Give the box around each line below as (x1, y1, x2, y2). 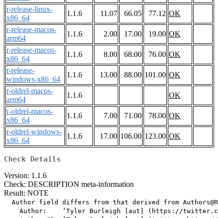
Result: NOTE (4, 189, 49, 198)
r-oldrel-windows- (6, 127, 62, 136)
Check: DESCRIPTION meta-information (4, 180, 134, 189)
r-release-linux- (6, 5, 53, 14)
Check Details (4, 155, 61, 164)
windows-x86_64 (6, 75, 60, 84)
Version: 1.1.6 (4, 171, 47, 180)
